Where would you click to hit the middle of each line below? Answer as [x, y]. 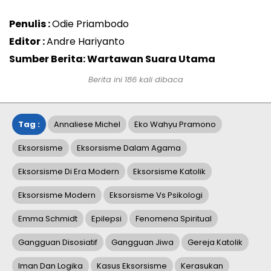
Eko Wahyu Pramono [175, 124]
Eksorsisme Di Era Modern [69, 171]
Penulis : [31, 24]
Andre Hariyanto [86, 41]
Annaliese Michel [87, 124]
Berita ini [106, 79]
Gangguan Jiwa [142, 242]
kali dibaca [160, 79]
